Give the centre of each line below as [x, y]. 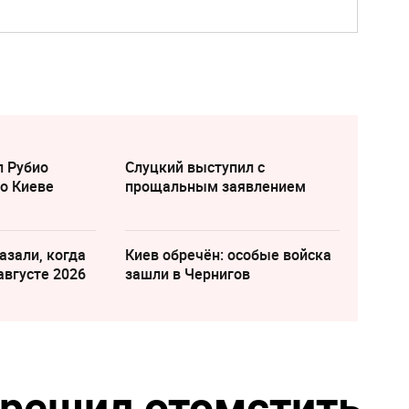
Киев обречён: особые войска [228, 255]
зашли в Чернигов [187, 274]
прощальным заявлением [215, 186]
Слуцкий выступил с [194, 167]
